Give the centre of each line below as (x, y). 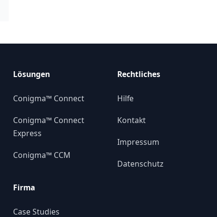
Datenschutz (140, 163)
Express (27, 133)
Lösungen (31, 74)
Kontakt (132, 120)
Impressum (138, 142)
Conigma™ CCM (42, 155)
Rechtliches (139, 74)
